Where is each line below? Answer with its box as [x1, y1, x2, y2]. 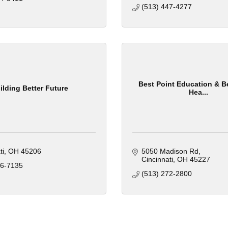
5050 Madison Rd [141, 147, 198, 156]
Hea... [189, 88, 208, 96]
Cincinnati [141, 155, 173, 164]
